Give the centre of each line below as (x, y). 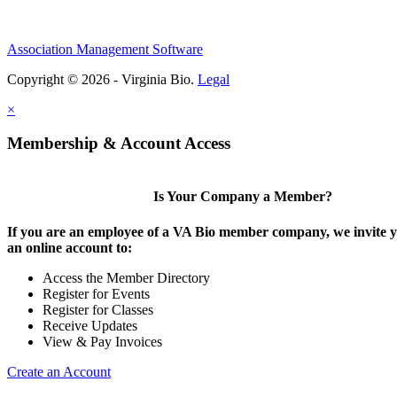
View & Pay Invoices (102, 341)
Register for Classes (98, 309)
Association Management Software (105, 49)
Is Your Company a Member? (242, 197)
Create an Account (59, 371)
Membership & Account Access (119, 144)
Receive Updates (90, 325)
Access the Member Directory (126, 277)
